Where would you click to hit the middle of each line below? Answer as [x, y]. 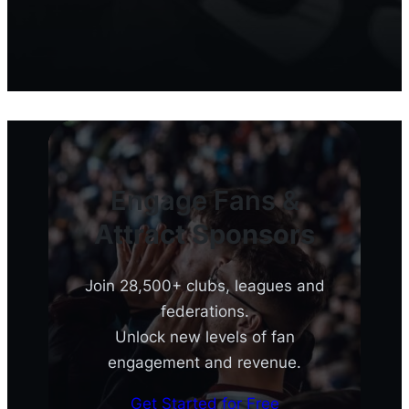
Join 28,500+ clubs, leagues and [204, 285]
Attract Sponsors [204, 234]
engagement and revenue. [204, 362]
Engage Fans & [204, 200]
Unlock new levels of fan [204, 336]
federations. [204, 311]
